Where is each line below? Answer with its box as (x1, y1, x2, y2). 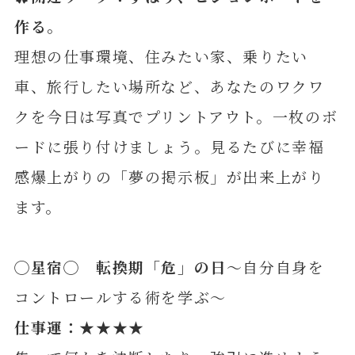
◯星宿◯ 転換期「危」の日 (13, 256, 227, 278)
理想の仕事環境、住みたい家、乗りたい (13, 45, 308, 67)
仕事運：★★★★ (13, 316, 145, 338)
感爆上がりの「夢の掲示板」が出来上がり (13, 166, 325, 187)
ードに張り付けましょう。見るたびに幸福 (13, 136, 325, 157)
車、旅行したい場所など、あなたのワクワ (13, 75, 325, 97)
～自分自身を (226, 256, 325, 278)
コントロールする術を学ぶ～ (13, 286, 227, 308)
